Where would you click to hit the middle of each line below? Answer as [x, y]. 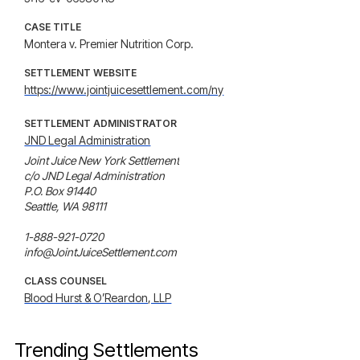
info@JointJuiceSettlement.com [101, 252]
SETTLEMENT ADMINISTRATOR [101, 123]
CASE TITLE [53, 27]
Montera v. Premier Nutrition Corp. [109, 44]
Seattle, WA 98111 [65, 206]
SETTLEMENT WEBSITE [81, 73]
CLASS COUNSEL [66, 281]
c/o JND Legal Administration [95, 176]
